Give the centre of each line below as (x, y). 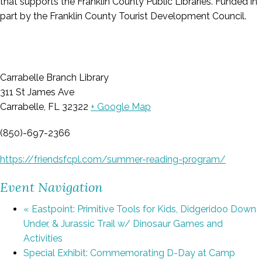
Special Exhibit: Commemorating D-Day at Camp (129, 253)
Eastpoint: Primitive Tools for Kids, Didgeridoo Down (143, 209)
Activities (43, 238)
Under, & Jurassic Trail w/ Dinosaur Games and (123, 224)
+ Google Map (121, 107)
